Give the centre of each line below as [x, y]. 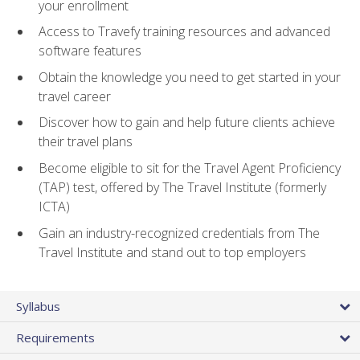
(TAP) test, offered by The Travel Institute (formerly [182, 188]
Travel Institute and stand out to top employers [172, 252]
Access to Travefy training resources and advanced [184, 32]
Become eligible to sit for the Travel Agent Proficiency [190, 168]
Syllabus [38, 306]
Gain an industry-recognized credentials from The [179, 233]
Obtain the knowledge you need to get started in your [190, 77]
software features [90, 51]
